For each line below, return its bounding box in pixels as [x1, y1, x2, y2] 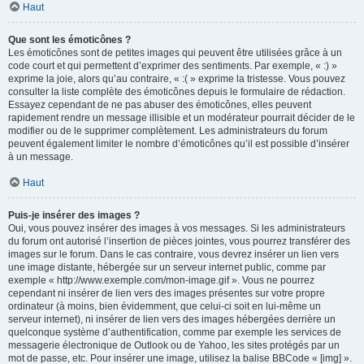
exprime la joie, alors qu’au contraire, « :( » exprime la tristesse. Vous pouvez [8, 73, 345, 84]
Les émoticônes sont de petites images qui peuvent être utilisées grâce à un [8, 47, 342, 58]
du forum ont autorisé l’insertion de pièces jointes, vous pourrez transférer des [8, 236, 350, 247]
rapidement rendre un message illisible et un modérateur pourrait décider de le [8, 112, 355, 123]
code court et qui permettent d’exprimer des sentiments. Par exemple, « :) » [8, 60, 337, 71]
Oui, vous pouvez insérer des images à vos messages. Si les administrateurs [8, 223, 345, 234]
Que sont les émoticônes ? [8, 34, 131, 45]
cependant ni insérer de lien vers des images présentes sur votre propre [8, 288, 325, 299]
